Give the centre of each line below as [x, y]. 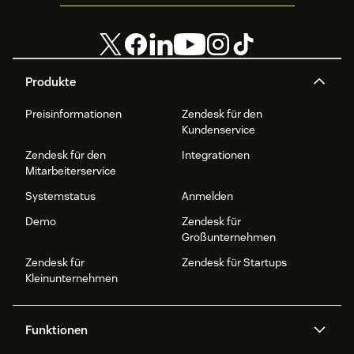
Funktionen [56, 330]
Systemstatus [60, 196]
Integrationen [216, 154]
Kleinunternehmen [72, 278]
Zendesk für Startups [234, 262]
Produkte [51, 81]
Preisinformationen [73, 113]
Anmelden [207, 196]
